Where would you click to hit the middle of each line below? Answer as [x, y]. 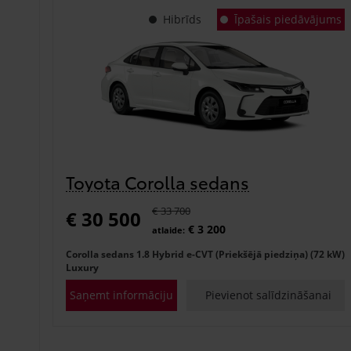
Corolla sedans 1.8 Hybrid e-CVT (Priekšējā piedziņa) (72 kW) [205, 254]
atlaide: [168, 230]
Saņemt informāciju [121, 295]
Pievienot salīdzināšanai [269, 295]
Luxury [82, 267]
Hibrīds [182, 19]
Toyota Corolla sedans [157, 181]
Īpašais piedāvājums [288, 19]
